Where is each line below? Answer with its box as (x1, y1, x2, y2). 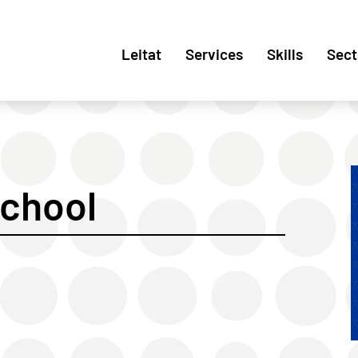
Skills (267, 45, 303, 63)
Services (185, 45, 243, 63)
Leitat (121, 45, 161, 63)
